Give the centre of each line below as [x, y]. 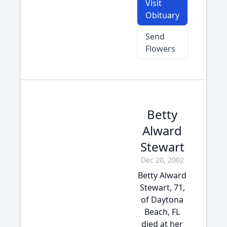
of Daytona [162, 200]
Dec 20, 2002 [162, 160]
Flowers [160, 49]
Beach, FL [162, 212]
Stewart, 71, [162, 187]
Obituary [162, 15]
